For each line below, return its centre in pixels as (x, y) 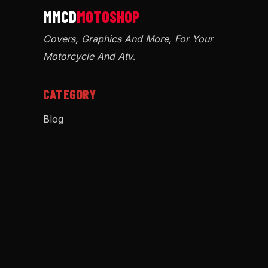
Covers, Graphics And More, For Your (128, 39)
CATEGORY (69, 94)
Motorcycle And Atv (88, 56)
